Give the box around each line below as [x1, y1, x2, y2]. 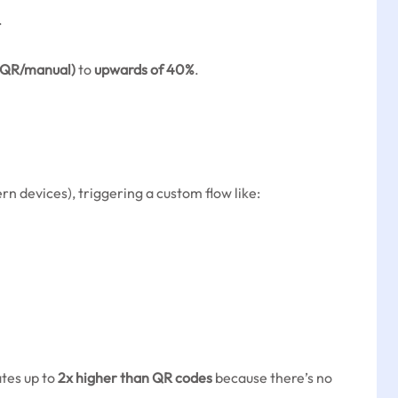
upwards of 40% [94, 60, 195, 78]
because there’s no [212, 369, 332, 386]
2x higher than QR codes [58, 369, 212, 386]
